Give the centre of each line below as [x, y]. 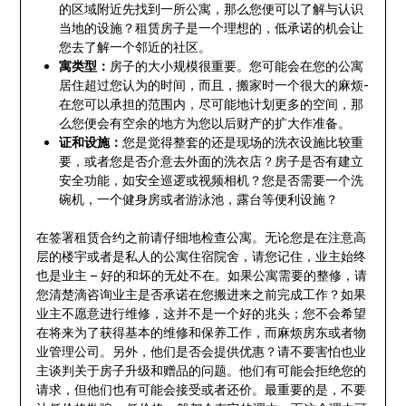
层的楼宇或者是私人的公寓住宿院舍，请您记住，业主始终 [201, 256]
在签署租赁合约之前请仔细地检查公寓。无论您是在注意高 [201, 237]
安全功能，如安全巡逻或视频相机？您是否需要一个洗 [211, 180]
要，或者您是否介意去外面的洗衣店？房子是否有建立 [211, 161]
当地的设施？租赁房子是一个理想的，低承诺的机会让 [211, 28]
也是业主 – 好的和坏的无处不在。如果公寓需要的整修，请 [201, 275]
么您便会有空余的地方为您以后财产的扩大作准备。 [204, 123]
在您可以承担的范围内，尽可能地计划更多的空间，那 [211, 104]
